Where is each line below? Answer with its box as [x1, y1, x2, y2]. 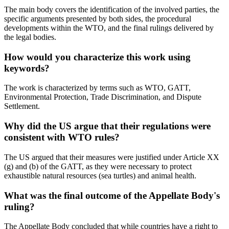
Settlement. [4, 102, 40, 111]
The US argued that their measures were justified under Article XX [4, 152, 219, 162]
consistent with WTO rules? [4, 132, 120, 143]
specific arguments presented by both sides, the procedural [4, 14, 191, 24]
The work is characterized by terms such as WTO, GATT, [4, 83, 191, 93]
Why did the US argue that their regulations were [4, 121, 211, 132]
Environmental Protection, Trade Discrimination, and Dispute [4, 93, 201, 102]
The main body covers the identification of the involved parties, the [4, 5, 219, 14]
